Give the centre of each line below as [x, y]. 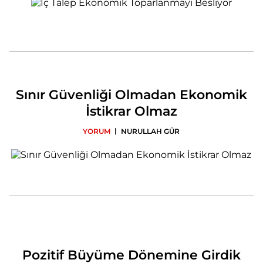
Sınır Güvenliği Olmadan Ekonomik [131, 95]
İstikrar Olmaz [131, 111]
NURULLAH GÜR [151, 131]
